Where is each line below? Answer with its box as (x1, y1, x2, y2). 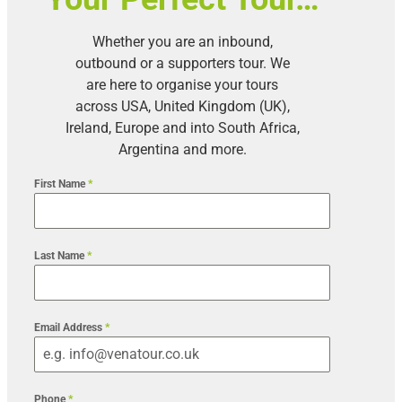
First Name (34, 178, 88, 191)
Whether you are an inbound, (92, 33, 273, 51)
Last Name (34, 249, 87, 263)
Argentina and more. (118, 141, 247, 159)
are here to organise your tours (86, 76, 278, 94)
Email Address (34, 321, 105, 335)
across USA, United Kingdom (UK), (74, 98, 290, 116)
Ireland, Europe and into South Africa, (65, 119, 300, 137)
